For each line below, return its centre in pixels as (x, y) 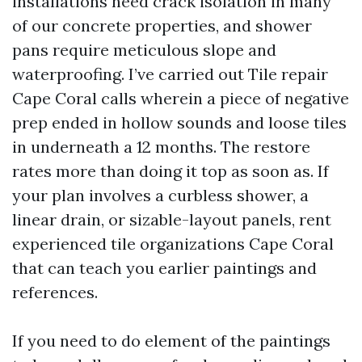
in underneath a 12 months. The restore (161, 147)
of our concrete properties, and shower (162, 25)
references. (55, 292)
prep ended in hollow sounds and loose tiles (179, 122)
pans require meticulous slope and (144, 50)
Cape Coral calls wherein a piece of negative (181, 98)
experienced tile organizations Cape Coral (173, 244)
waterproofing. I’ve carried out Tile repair (170, 74)
